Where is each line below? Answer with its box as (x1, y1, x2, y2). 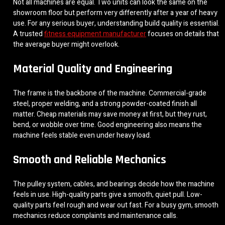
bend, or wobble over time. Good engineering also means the (13, 119, 202, 130)
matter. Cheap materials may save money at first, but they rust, (13, 108, 207, 120)
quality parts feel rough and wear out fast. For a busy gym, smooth (13, 199, 218, 210)
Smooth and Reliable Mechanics (13, 152, 166, 167)
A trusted (13, 28, 44, 39)
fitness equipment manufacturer (44, 28, 146, 39)
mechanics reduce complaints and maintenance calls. (13, 210, 178, 221)
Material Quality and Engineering (13, 61, 172, 76)
